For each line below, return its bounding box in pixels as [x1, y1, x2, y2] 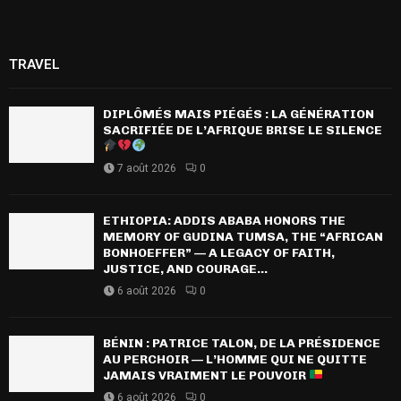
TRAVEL [9, 55, 60, 73]
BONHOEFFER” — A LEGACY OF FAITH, [103, 244, 335, 260]
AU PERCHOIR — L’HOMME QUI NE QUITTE [103, 351, 367, 367]
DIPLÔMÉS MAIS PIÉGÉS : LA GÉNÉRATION [103, 106, 374, 122]
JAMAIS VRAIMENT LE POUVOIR [103, 367, 309, 383]
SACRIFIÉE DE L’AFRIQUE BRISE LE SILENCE [103, 122, 382, 138]
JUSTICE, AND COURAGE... [103, 260, 268, 277]
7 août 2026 [117, 161, 176, 175]
